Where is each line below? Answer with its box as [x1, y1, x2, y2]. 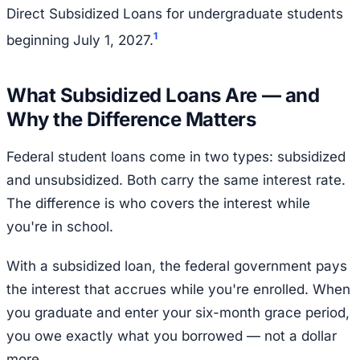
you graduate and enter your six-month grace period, [6, 305, 350, 321]
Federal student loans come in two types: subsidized [6, 149, 346, 166]
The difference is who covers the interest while [6, 195, 310, 212]
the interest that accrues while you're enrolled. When [6, 281, 350, 298]
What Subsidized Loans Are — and [6, 84, 320, 108]
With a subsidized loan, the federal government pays [6, 258, 347, 275]
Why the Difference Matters [6, 108, 256, 132]
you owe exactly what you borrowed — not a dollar [6, 328, 337, 345]
